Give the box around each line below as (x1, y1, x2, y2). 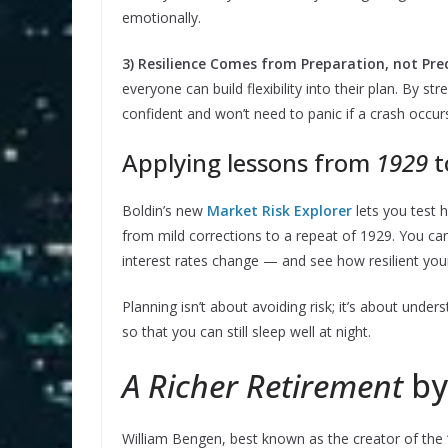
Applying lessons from (122, 146, 376, 180)
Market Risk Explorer (207, 201, 352, 221)
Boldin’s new (122, 201, 207, 221)
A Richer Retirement (122, 364, 403, 408)
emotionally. (122, 8, 201, 28)
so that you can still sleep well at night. (122, 322, 371, 342)
